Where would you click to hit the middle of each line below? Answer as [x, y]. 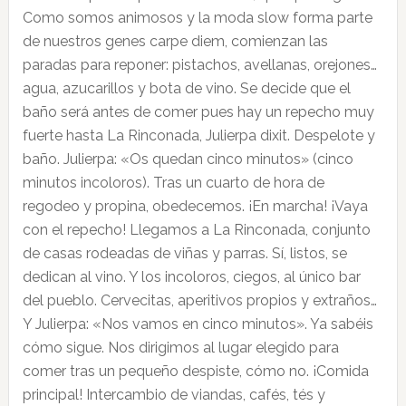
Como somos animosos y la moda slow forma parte [197, 18]
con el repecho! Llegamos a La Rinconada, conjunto [196, 230]
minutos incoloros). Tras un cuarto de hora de [173, 183]
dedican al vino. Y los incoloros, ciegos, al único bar [191, 277]
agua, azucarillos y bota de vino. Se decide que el [186, 88]
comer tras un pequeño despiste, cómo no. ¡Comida [195, 371]
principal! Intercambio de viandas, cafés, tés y [174, 395]
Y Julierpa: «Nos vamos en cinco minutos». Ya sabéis [198, 324]
